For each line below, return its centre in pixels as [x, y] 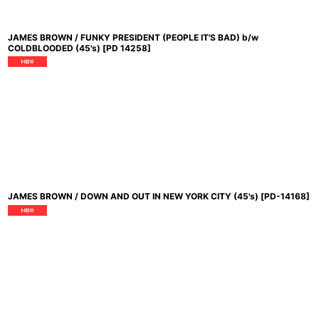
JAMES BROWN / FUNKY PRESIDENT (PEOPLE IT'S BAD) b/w [133, 37]
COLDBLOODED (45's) [54, 48]
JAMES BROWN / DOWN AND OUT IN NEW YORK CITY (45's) [133, 197]
